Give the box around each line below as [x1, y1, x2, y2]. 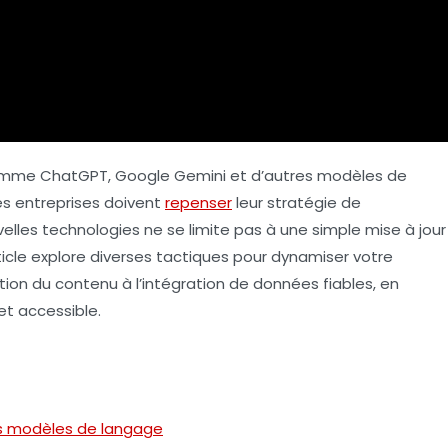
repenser [165, 191, 232, 213]
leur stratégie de [232, 191, 361, 213]
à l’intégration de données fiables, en [118, 272, 399, 294]
